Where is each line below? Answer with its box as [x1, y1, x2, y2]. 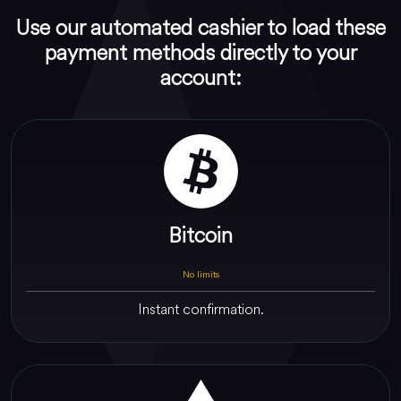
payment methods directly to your [44, 37, 357, 68]
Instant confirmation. [137, 298, 264, 320]
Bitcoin [168, 219, 233, 251]
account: [159, 62, 242, 93]
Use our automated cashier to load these [15, 12, 386, 43]
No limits [182, 267, 219, 281]
